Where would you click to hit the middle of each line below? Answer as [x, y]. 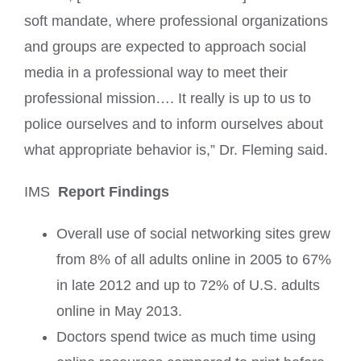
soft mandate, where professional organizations [176, 21]
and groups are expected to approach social [165, 47]
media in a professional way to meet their [156, 73]
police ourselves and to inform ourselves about [174, 124]
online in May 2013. [119, 311]
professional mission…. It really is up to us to [168, 99]
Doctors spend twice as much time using [186, 337]
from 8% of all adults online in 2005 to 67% [194, 260]
